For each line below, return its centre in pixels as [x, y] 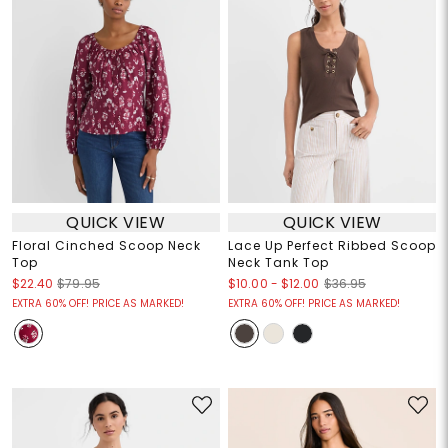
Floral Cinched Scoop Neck [106, 246]
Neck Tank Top [278, 263]
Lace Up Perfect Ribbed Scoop [332, 246]
